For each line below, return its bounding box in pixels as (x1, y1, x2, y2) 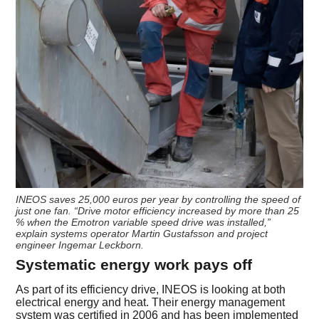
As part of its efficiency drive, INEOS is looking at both (16, 283, 286, 296)
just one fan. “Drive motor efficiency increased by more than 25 (16, 205, 300, 217)
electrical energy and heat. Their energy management (16, 296, 286, 309)
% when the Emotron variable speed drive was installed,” (16, 216, 271, 229)
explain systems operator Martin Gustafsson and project (16, 228, 268, 240)
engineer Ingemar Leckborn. (16, 239, 145, 251)
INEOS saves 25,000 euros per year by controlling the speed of (16, 194, 301, 206)
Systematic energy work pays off (16, 256, 253, 273)
